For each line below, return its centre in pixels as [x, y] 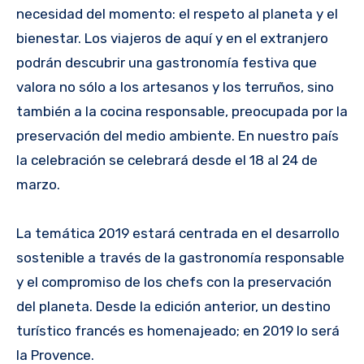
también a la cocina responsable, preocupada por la [182, 111]
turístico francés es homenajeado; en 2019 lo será [178, 330]
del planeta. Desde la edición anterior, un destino [173, 306]
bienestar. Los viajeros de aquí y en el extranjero [172, 38]
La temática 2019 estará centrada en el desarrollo [178, 233]
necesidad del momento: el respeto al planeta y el [177, 13]
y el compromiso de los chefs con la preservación [174, 282]
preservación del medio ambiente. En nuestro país [178, 135]
